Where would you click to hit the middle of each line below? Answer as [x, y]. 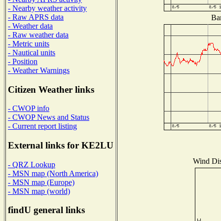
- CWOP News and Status [49, 117]
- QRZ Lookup [32, 164]
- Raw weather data [38, 35]
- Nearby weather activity [47, 8]
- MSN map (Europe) [41, 182]
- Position [23, 61]
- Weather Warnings [39, 70]
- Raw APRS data [36, 17]
